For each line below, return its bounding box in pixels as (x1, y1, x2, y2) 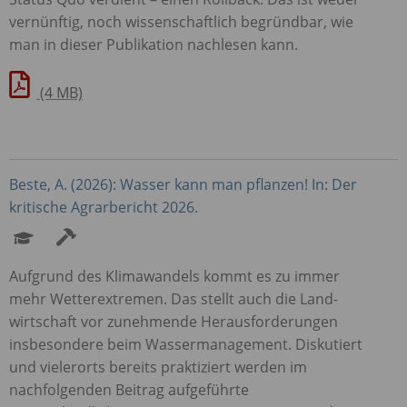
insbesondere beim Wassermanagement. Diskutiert (9, 333, 362, 354)
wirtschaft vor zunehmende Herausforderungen (9, 311, 338, 332)
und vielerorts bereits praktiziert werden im (9, 356, 307, 377)
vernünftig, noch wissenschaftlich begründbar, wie (9, 11, 353, 32)
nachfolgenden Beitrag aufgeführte (9, 379, 249, 400)
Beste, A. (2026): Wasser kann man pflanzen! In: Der (9, 174, 357, 194)
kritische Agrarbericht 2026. (9, 196, 198, 217)
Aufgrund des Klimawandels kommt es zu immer (9, 265, 340, 286)
